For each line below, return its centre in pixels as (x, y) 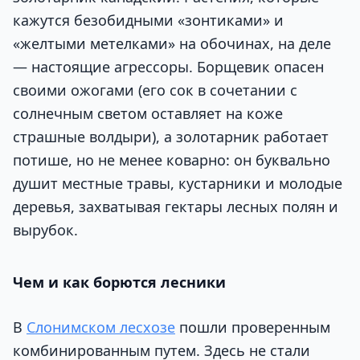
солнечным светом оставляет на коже (148, 113)
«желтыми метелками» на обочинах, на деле (172, 43)
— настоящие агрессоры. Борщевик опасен (168, 66)
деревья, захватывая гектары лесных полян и (176, 206)
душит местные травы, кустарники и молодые (178, 183)
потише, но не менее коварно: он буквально (172, 160)
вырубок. (45, 229)
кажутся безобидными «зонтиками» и (148, 20)
